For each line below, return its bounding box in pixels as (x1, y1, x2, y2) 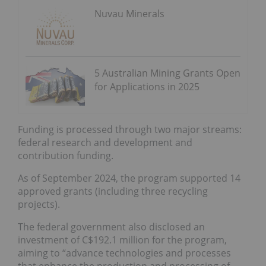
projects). (18, 197, 60, 211)
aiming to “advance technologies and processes (18, 246, 231, 259)
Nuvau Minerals (94, 7, 164, 21)
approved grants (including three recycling (18, 184, 208, 198)
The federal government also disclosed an (18, 220, 205, 233)
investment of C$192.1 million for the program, (18, 233, 227, 246)
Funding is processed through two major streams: (18, 122, 242, 136)
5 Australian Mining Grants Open (94, 66, 240, 80)
